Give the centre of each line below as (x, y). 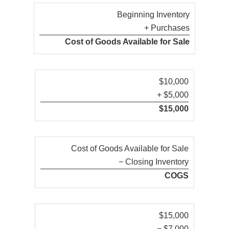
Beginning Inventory (153, 14)
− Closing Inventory (154, 162)
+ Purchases (167, 28)
